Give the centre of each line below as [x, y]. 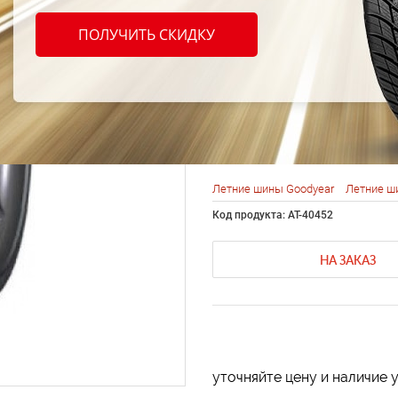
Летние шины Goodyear [275, 189]
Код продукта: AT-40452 [273, 215]
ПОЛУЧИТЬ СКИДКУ [147, 35]
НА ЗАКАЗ [348, 261]
